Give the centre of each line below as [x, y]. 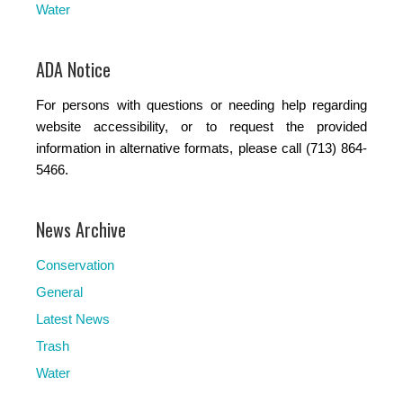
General [59, 291]
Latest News [73, 318]
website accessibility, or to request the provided [201, 126]
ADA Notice [73, 69]
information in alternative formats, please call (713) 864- [201, 148]
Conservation [75, 264]
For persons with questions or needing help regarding [201, 104]
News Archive [81, 229]
